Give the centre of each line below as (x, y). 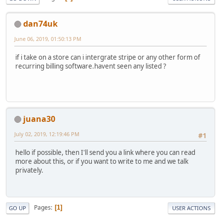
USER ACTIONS (191, 208)
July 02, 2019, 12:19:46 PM (47, 134)
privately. (29, 170)
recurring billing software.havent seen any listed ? (91, 66)
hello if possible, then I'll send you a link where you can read (105, 152)
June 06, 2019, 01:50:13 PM (48, 38)
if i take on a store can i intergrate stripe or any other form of (108, 57)
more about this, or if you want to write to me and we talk (102, 161)
